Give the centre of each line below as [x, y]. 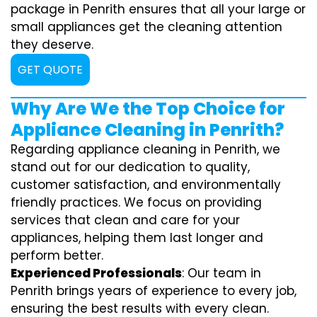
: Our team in [221, 273]
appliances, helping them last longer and [137, 238]
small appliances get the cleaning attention [146, 27]
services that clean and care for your [125, 220]
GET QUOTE [50, 70]
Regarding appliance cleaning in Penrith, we [145, 149]
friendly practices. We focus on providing [136, 202]
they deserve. [52, 45]
